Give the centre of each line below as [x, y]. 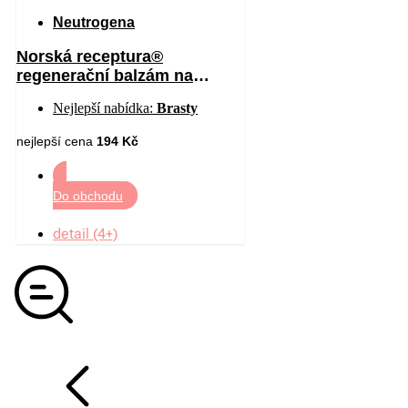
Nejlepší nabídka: [105, 107]
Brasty [177, 107]
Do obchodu [88, 195]
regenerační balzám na [105, 75]
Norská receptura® [90, 56]
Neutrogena [94, 22]
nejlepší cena [56, 141]
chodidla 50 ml [73, 94]
